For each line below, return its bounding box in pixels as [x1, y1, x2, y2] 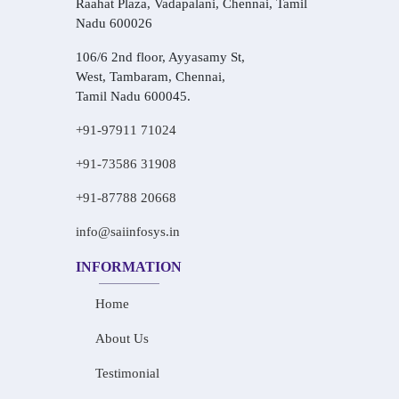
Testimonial [95, 366, 159, 380]
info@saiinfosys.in [76, 224, 180, 239]
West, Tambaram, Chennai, [76, 69, 225, 84]
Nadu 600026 [76, 16, 152, 30]
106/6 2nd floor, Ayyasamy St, [76, 50, 245, 64]
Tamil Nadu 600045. [76, 89, 191, 103]
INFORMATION [76, 259, 182, 274]
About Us [95, 331, 149, 346]
